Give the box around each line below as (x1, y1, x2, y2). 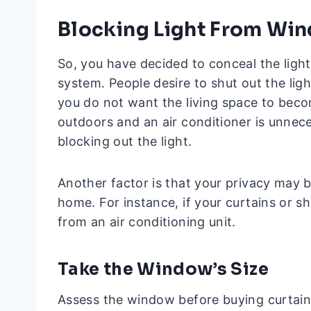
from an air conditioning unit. (58, 215, 236, 230)
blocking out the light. (58, 134, 192, 149)
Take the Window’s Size (58, 259, 269, 280)
